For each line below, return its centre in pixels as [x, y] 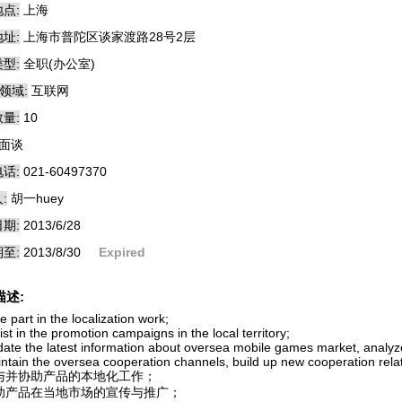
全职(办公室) [59, 64]
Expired [122, 252]
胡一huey [37, 198]
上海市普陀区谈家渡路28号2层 [109, 37]
